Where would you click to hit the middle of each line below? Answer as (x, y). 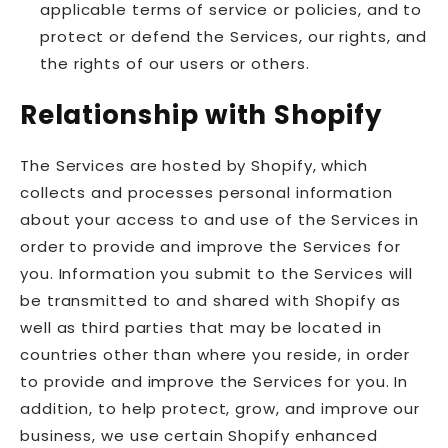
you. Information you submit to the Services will (217, 274)
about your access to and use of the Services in (220, 220)
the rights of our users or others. (175, 64)
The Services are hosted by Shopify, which (194, 166)
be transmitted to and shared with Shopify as (210, 301)
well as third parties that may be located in (201, 328)
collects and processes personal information (206, 193)
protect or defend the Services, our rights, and (234, 37)
